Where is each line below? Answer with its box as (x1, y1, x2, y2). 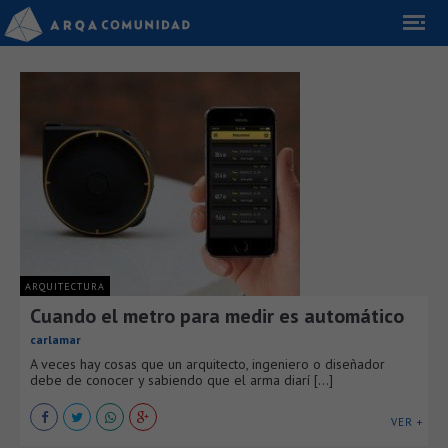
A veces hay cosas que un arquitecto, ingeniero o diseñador (30, 355, 385, 373)
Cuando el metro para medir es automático (30, 303, 404, 329)
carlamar (30, 332, 81, 347)
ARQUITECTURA (25, 280, 105, 293)
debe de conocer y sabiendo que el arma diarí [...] (30, 371, 333, 389)
